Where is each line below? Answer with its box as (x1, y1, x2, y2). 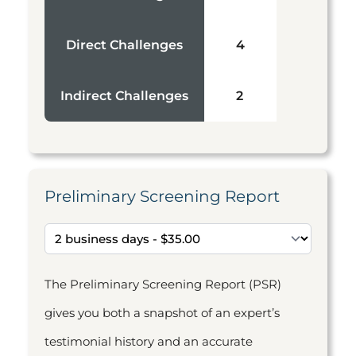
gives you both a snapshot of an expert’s (44, 305, 280, 320)
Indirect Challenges (60, 88, 188, 103)
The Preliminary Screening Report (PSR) (44, 277, 281, 292)
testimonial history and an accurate (44, 334, 253, 349)
